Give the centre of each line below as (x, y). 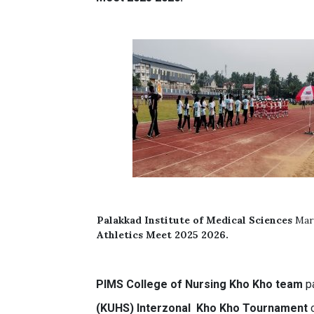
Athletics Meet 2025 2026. (163, 235)
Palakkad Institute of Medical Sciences (195, 220)
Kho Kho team (266, 284)
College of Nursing (177, 284)
